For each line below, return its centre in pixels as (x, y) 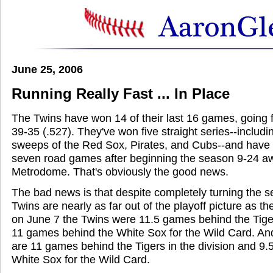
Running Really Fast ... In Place (121, 93)
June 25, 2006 (47, 69)
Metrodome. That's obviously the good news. (120, 172)
